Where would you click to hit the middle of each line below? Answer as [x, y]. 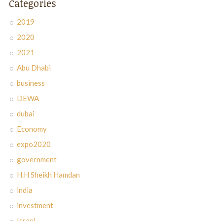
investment [35, 205]
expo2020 [34, 144]
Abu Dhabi [34, 67]
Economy [32, 129]
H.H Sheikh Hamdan [48, 174]
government [37, 159]
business [31, 83]
